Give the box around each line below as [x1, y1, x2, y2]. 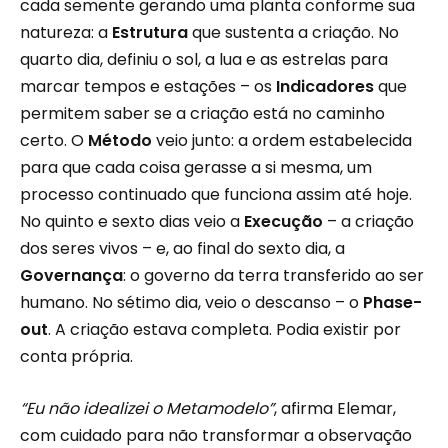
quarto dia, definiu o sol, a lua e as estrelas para [20, 48, 388, 72]
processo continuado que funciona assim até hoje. [20, 183, 412, 207]
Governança [20, 264, 123, 288]
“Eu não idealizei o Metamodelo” [20, 396, 274, 420]
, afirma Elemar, [274, 396, 396, 420]
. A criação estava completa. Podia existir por [48, 318, 401, 342]
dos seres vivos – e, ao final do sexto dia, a [20, 237, 345, 261]
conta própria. [20, 345, 137, 369]
